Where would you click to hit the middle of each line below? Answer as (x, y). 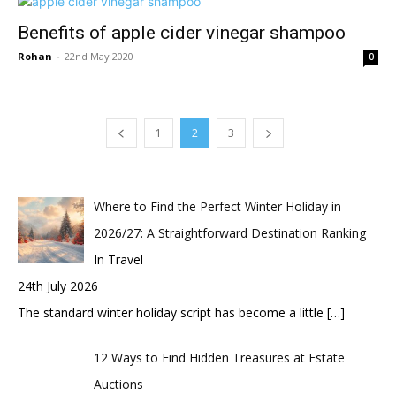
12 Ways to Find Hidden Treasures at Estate (219, 357)
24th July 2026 (58, 286)
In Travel (118, 259)
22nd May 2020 (99, 56)
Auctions (118, 384)
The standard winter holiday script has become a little (172, 312)
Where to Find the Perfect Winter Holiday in (217, 206)
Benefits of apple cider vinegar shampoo (182, 32)
